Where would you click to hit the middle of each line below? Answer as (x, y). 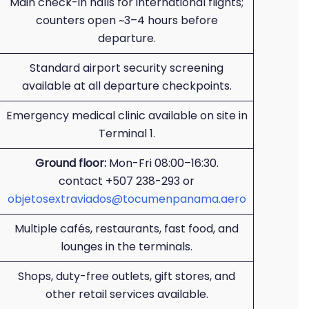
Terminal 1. (127, 133)
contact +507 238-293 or (127, 181)
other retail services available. (127, 294)
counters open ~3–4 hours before (127, 20)
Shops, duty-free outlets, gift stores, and (127, 276)
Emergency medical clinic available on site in (127, 116)
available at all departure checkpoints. (127, 86)
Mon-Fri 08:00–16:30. (162, 163)
